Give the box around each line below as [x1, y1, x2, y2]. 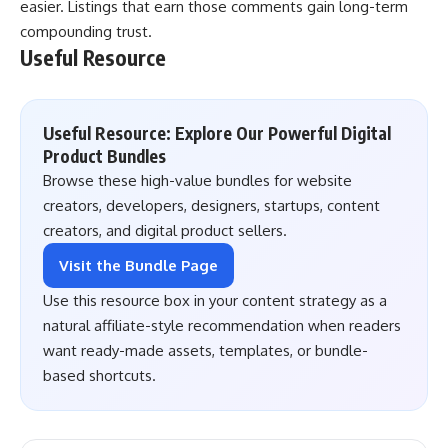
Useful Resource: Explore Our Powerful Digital [43, 122, 391, 145]
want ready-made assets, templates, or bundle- [43, 341, 368, 361]
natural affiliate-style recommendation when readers [43, 316, 401, 336]
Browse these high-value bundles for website [43, 171, 352, 191]
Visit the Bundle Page [59, 256, 218, 276]
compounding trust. [20, 22, 152, 42]
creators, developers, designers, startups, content [43, 196, 380, 216]
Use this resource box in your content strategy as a [43, 291, 387, 311]
